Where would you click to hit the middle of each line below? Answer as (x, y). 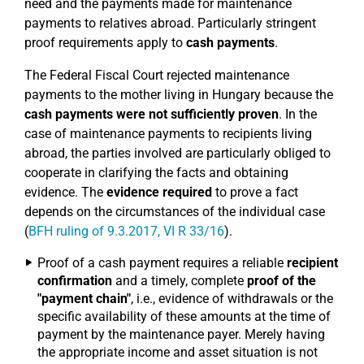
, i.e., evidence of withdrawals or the (232, 299)
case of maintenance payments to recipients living (168, 134)
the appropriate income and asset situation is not (178, 352)
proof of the (282, 281)
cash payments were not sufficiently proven (152, 114)
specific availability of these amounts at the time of (184, 316)
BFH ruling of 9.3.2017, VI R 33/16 (126, 231)
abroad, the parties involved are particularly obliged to (178, 153)
